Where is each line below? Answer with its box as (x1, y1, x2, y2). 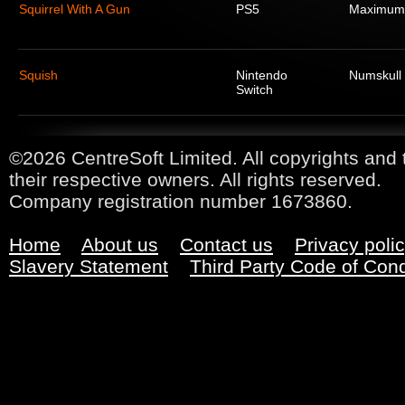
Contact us (180, 234, 273, 255)
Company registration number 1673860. (9, 191, 353, 212)
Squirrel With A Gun (19, 2, 130, 16)
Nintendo (236, 68, 287, 82)
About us (81, 234, 158, 255)
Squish (19, 68, 58, 82)
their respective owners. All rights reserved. (9, 169, 381, 190)
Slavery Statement (9, 256, 168, 277)
